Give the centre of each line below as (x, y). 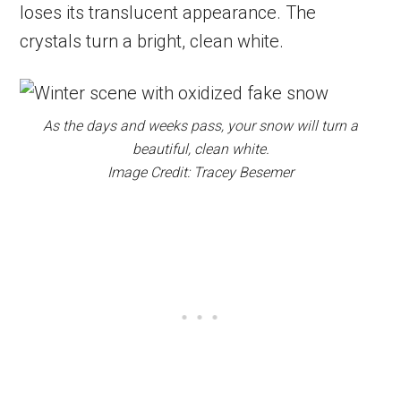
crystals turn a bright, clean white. (152, 41)
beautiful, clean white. (200, 149)
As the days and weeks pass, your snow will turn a (200, 125)
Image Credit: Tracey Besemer (200, 172)
